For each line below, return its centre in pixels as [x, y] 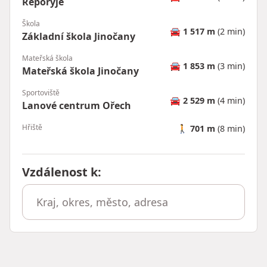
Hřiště [32, 128]
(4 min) [230, 100]
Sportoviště [41, 93]
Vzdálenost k [60, 172]
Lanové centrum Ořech [77, 106]
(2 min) [230, 31]
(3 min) [230, 66]
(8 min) [230, 129]
